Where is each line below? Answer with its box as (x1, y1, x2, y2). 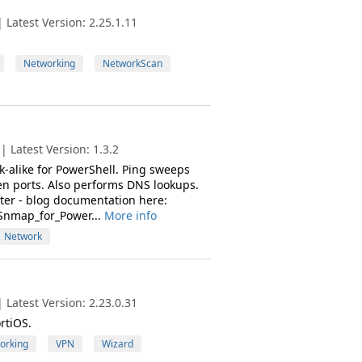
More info (103, 208, 157, 223)
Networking (23, 57, 75, 70)
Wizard (101, 337, 133, 351)
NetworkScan (102, 57, 162, 70)
